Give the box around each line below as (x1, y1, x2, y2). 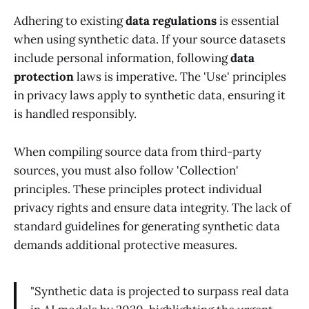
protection (14, 69, 74, 85)
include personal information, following (14, 50, 230, 66)
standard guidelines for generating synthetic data (14, 218, 280, 234)
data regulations (126, 13, 217, 29)
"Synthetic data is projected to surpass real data (30, 283, 289, 299)
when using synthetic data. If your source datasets (14, 32, 286, 48)
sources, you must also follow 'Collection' (14, 162, 239, 178)
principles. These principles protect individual (14, 181, 262, 197)
